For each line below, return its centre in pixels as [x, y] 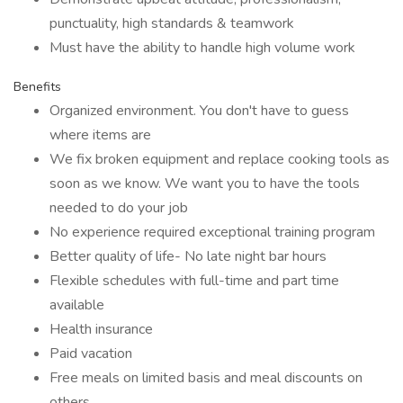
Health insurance [101, 329]
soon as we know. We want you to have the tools [205, 184]
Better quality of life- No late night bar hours [188, 256]
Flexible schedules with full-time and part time [194, 281]
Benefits [37, 87]
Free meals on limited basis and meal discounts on [206, 378]
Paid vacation [91, 354]
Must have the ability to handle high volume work [202, 48]
